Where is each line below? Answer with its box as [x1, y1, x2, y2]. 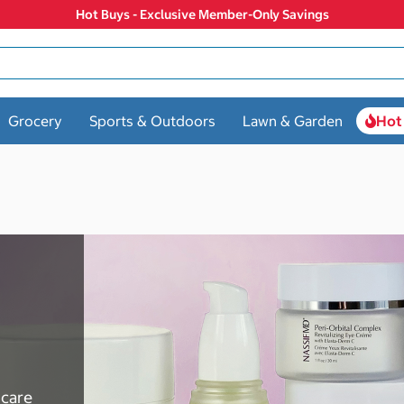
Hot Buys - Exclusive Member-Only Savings [75, 5, 329, 23]
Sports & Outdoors [89, 111, 216, 130]
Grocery [8, 111, 62, 130]
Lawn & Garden [243, 111, 343, 130]
